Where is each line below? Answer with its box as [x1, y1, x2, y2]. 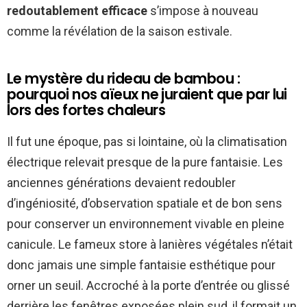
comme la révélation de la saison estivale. [7, 23, 232, 38]
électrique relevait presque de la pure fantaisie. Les [7, 154, 283, 169]
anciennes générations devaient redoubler [7, 175, 236, 190]
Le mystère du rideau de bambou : [7, 68, 241, 88]
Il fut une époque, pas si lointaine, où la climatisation [7, 134, 287, 149]
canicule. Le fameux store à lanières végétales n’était [7, 236, 293, 251]
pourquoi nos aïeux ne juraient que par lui [7, 84, 287, 104]
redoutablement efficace [7, 3, 147, 18]
